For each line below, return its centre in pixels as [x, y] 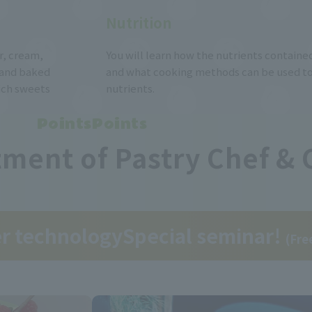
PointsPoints [92, 125]
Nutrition [139, 23]
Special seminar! [204, 236]
